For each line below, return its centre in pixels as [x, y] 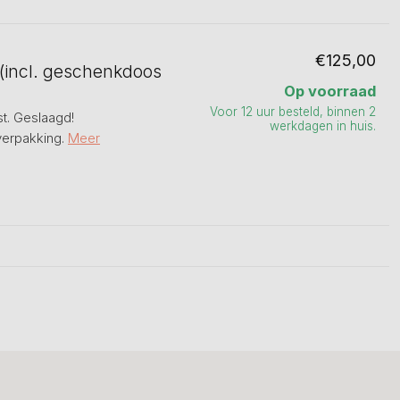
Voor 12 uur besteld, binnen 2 [293, 112]
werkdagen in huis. [323, 126]
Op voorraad [330, 91]
